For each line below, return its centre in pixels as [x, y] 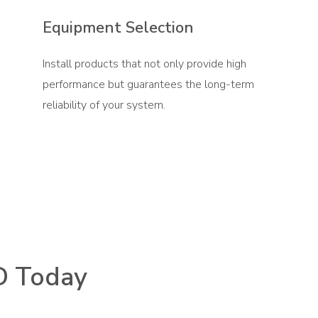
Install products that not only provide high [144, 64]
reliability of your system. [104, 105]
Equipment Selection [118, 27]
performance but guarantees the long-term [148, 84]
